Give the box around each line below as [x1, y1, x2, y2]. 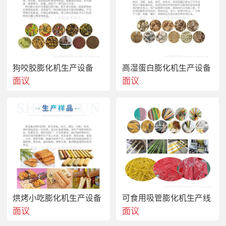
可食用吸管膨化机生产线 [122, 192, 211, 203]
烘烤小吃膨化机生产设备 [12, 192, 101, 203]
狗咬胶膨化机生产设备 [12, 62, 93, 74]
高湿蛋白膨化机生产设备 [122, 62, 211, 74]
